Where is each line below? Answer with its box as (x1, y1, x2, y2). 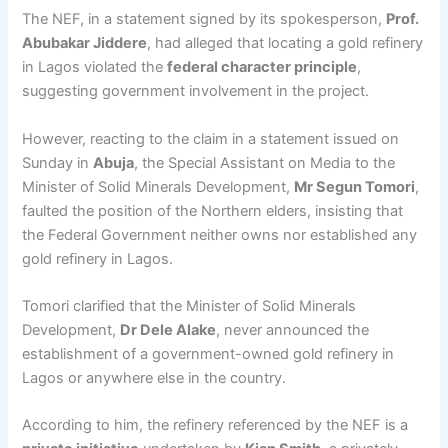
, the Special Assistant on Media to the (134, 153, 396, 172)
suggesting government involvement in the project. (22, 82, 370, 101)
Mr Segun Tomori (294, 177, 416, 196)
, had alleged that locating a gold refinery (147, 34, 424, 53)
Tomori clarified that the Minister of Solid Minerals (22, 296, 357, 315)
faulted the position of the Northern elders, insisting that (22, 201, 404, 220)
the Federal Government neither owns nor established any (22, 225, 418, 244)
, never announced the (216, 320, 370, 339)
